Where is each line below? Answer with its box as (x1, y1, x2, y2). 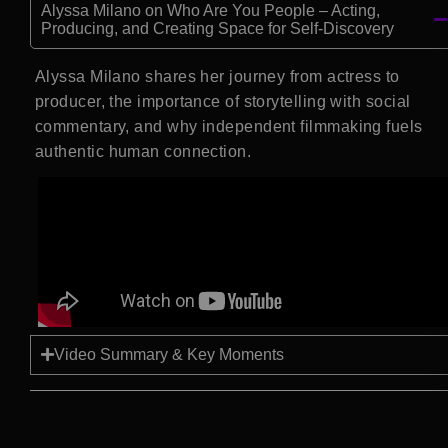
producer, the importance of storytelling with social (35, 92, 411, 110)
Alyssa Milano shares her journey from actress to (35, 67, 400, 85)
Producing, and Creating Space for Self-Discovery (41, 19, 394, 37)
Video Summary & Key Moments (54, 345, 284, 363)
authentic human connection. (35, 142, 252, 160)
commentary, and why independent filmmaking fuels (35, 117, 423, 135)
